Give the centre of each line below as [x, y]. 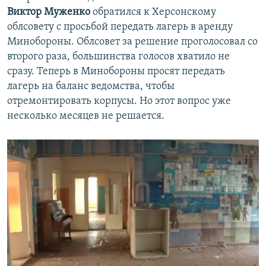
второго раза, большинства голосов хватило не [118, 56]
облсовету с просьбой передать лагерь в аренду [120, 27]
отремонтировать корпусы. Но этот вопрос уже [119, 101]
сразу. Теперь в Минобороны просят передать [116, 71]
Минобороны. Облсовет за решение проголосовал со [132, 42]
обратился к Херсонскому [153, 12]
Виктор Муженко [49, 12]
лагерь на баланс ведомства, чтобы [91, 86]
